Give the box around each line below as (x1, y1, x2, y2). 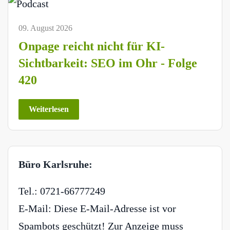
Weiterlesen (29, 104, 69, 113)
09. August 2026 (18, 23, 72, 32)
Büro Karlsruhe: (18, 158, 92, 170)
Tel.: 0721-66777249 (18, 185, 105, 197)
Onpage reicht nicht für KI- (18, 39, 165, 53)
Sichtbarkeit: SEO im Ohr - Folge (18, 56, 197, 70)
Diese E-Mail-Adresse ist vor (54, 202, 176, 214)
